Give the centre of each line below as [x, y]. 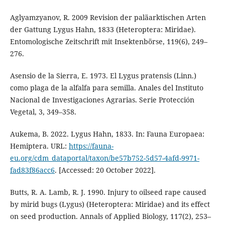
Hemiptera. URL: [39, 146]
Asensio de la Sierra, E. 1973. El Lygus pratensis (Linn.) [103, 75]
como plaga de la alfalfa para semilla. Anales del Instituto [106, 87]
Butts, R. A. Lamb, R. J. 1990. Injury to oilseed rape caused [108, 192]
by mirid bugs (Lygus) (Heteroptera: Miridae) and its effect [110, 204]
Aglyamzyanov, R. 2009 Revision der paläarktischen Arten [108, 17]
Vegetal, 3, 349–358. [43, 111]
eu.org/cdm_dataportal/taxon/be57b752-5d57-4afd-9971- [104, 158]
